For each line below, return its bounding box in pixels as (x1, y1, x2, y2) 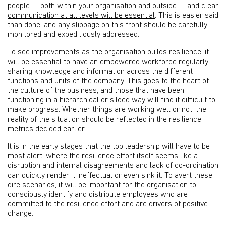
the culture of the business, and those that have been (8, 87, 184, 95)
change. (8, 210, 33, 218)
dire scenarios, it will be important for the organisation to (8, 181, 196, 189)
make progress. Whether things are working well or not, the (8, 106, 206, 114)
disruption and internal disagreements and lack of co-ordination (8, 162, 218, 170)
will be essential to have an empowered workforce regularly (8, 58, 208, 66)
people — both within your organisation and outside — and (8, 2, 201, 10)
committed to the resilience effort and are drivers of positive (8, 200, 208, 208)
